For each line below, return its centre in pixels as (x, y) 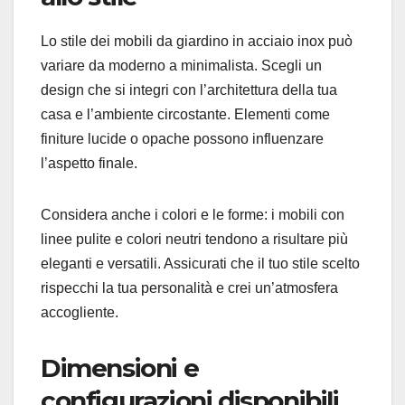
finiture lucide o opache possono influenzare (182, 139)
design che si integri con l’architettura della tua (189, 90)
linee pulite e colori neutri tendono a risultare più (194, 240)
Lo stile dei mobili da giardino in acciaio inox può (197, 42)
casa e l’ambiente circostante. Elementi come (185, 115)
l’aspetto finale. (89, 164)
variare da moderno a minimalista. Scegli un (181, 66)
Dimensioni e (120, 368)
